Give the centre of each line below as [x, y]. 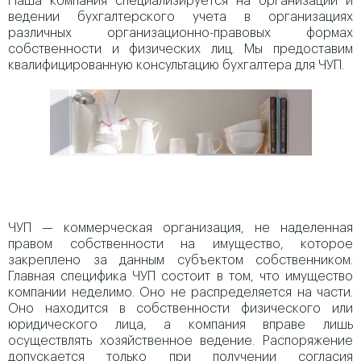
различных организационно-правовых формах [180, 33]
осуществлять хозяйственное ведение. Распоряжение [180, 341]
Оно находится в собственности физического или [180, 309]
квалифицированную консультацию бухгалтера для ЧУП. [176, 65]
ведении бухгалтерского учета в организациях [180, 17]
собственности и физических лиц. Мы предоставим [180, 49]
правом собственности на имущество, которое [180, 244]
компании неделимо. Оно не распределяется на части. [180, 293]
